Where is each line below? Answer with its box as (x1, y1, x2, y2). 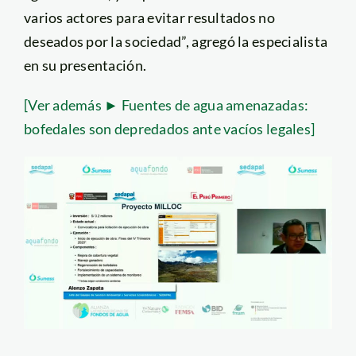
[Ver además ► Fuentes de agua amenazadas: (23, 95, 309, 114)
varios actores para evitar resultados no (23, 8, 275, 26)
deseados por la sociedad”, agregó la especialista (23, 32, 328, 50)
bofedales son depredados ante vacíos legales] (23, 119, 315, 137)
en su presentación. (23, 56, 147, 74)
